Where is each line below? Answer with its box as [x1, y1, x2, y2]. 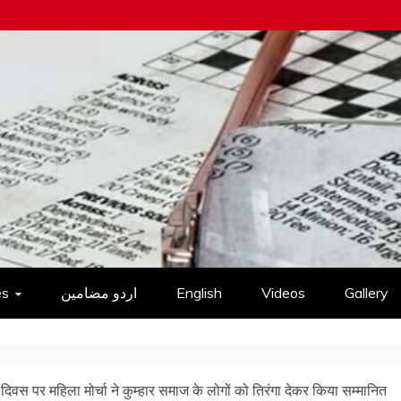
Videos [261, 284, 305, 302]
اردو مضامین [61, 284, 137, 302]
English [176, 284, 222, 302]
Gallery [345, 284, 388, 302]
